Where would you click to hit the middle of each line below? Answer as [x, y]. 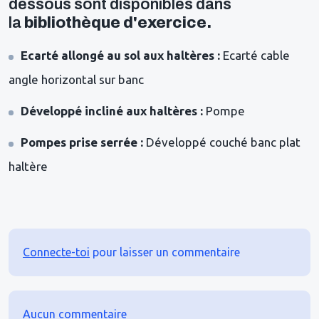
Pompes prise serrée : [83, 142]
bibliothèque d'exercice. [118, 22]
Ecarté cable [256, 55]
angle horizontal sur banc [76, 79]
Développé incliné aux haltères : [112, 110]
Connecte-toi [56, 252]
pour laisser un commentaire [165, 252]
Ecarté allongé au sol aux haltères [117, 55]
